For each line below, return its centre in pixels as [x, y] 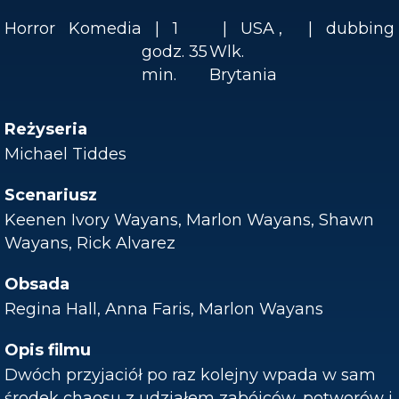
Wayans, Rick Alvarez [90, 243]
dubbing [360, 28]
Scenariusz [51, 195]
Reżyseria [46, 129]
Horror [30, 28]
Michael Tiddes [65, 154]
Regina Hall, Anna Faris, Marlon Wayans [164, 309]
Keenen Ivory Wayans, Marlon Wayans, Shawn [189, 220]
